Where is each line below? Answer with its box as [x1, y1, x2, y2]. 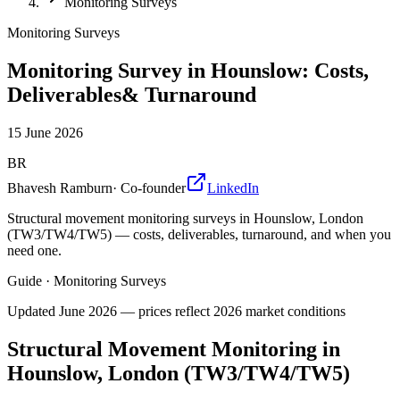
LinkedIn [207, 179, 259, 196]
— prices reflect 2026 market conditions [117, 303, 346, 319]
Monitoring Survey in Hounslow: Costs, [7, 58, 369, 82]
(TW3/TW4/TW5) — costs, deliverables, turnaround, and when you [7, 226, 391, 242]
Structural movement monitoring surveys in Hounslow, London [7, 210, 363, 226]
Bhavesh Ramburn [7, 179, 112, 196]
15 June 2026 [7, 124, 83, 140]
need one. [7, 242, 62, 258]
